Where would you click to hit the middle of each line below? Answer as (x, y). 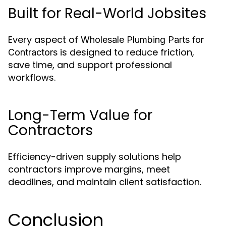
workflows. (32, 77)
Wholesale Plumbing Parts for (142, 40)
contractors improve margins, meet (89, 169)
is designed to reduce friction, (126, 52)
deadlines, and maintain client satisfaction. (105, 182)
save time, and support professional (90, 65)
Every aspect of (44, 40)
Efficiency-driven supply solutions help (95, 157)
